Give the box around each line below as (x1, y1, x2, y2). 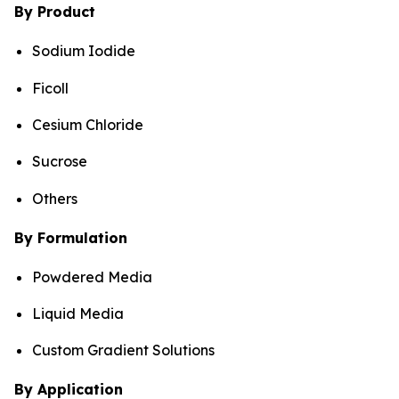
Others (32, 189, 77, 208)
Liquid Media (32, 305, 124, 323)
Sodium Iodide (32, 42, 135, 61)
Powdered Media (32, 267, 152, 286)
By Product (14, 3, 95, 21)
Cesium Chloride (32, 116, 143, 134)
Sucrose (32, 152, 87, 171)
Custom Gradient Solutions (32, 341, 215, 360)
